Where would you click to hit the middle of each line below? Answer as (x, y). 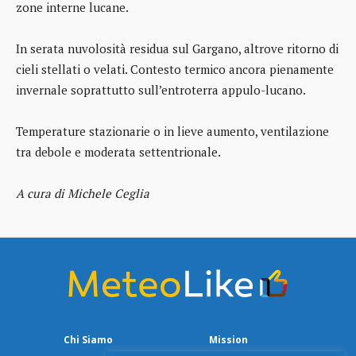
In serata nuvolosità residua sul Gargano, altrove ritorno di (177, 49)
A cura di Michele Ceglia (83, 193)
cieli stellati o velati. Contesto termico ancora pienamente (175, 70)
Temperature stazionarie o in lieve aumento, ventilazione (172, 132)
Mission (228, 340)
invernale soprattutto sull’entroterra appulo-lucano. (161, 90)
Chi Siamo (88, 340)
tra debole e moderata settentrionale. (118, 152)
